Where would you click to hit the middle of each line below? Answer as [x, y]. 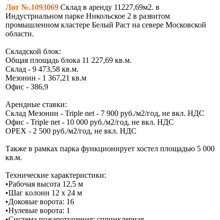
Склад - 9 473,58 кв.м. [42, 69]
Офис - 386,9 [27, 87]
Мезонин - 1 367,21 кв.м [46, 78]
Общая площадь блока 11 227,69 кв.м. [69, 60]
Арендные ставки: [36, 105]
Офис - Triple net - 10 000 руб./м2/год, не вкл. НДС [90, 122]
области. [20, 34]
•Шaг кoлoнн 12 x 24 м [44, 193]
